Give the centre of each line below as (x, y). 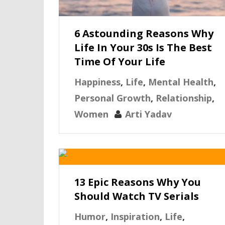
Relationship (184, 98)
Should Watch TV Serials (137, 196)
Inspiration (135, 216)
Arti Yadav (148, 114)
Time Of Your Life (120, 62)
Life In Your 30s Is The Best (143, 47)
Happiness (97, 82)
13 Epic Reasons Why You (138, 182)
